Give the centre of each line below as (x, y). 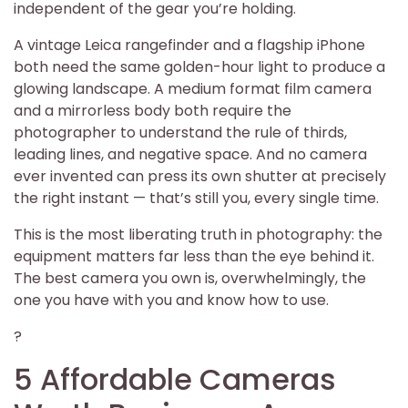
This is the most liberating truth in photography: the (198, 234)
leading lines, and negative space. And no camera (190, 154)
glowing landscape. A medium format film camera (193, 88)
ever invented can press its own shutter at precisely (200, 176)
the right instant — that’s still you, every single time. (196, 198)
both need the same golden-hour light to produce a (199, 66)
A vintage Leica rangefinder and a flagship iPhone (189, 45)
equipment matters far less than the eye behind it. (194, 256)
